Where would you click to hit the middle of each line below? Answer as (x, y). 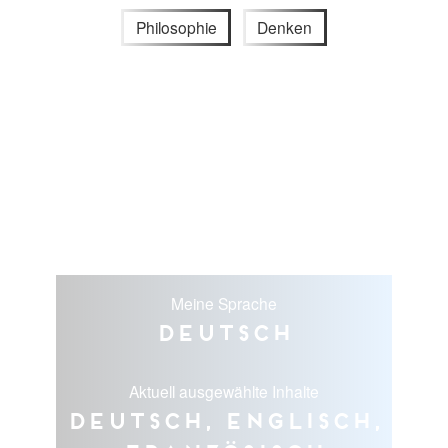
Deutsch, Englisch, (224, 420)
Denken (285, 26)
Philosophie (176, 26)
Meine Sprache (223, 303)
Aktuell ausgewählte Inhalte (223, 391)
